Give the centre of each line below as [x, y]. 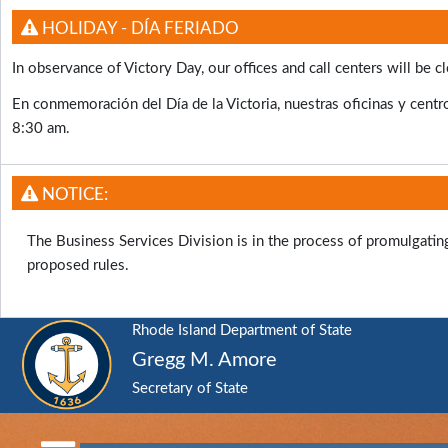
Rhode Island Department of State [242, 330]
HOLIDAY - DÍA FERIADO [138, 28]
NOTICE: [72, 194]
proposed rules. [78, 266]
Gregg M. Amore [204, 359]
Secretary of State [190, 388]
